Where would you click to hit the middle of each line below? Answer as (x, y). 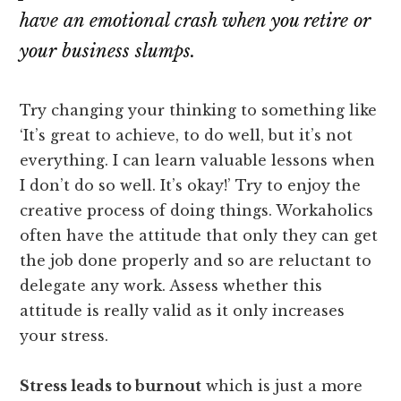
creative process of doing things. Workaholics (197, 211)
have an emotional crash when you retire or (196, 21)
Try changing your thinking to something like (199, 111)
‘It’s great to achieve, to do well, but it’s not (187, 136)
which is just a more (282, 386)
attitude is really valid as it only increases (183, 311)
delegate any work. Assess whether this (171, 286)
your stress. (64, 336)
